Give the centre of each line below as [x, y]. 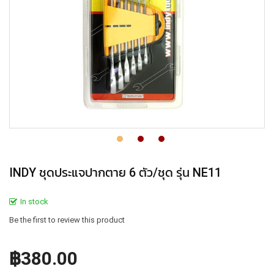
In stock [34, 202]
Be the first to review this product [67, 220]
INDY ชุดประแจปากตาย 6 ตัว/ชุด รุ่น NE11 [115, 172]
